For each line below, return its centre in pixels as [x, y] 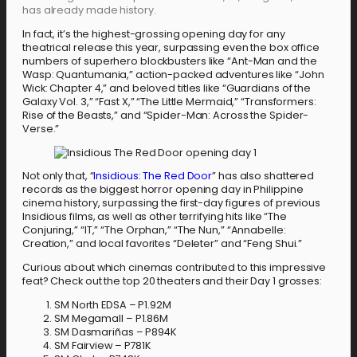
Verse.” [41, 128]
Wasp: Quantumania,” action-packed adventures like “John [173, 74]
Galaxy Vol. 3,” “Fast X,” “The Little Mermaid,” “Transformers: [169, 101]
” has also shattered [263, 176]
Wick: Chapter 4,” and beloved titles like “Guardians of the [167, 88]
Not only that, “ [58, 176]
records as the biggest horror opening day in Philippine [163, 190]
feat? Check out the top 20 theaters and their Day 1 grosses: [172, 281]
